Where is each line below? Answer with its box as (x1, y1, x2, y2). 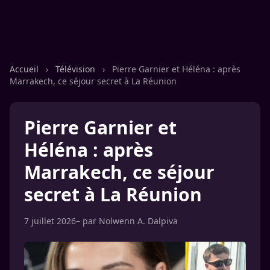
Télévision (55, 63, 98, 75)
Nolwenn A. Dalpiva (99, 215, 178, 227)
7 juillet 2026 (24, 215, 76, 227)
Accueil (10, 63, 41, 75)
